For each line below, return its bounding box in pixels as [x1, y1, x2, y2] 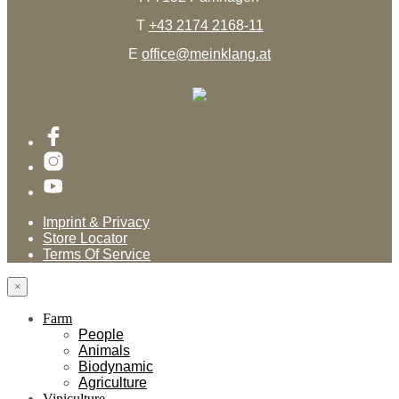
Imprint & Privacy [43, 215, 150, 231]
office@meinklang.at [142, 46, 271, 62]
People [78, 327, 124, 343]
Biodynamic [78, 359, 153, 375]
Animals [78, 343, 130, 359]
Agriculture [78, 375, 147, 391]
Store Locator [43, 231, 127, 247]
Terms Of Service [43, 247, 151, 263]
